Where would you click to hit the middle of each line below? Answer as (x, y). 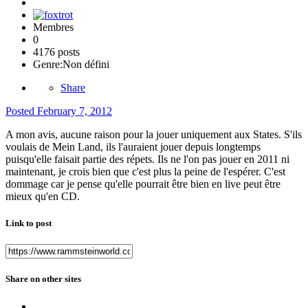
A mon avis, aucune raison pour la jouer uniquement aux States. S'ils (154, 134)
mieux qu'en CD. (43, 196)
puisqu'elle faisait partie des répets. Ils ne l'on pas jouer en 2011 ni (147, 159)
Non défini (86, 64)
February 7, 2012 (75, 111)
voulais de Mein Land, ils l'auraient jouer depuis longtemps (133, 146)
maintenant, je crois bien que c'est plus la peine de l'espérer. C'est (145, 171)
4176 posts (56, 52)
